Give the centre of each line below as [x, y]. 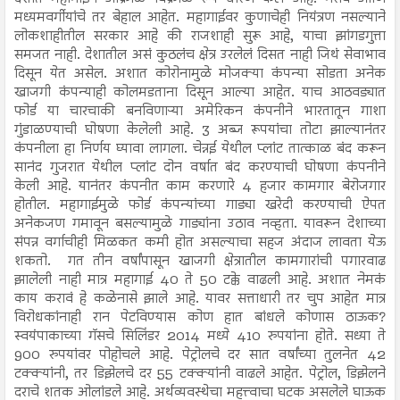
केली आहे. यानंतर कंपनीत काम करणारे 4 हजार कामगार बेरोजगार [200, 187]
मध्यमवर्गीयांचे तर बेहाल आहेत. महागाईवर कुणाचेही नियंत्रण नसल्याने [200, 18]
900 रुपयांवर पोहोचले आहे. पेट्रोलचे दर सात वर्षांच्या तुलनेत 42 [200, 355]
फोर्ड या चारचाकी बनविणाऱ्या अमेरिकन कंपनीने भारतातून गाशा [200, 112]
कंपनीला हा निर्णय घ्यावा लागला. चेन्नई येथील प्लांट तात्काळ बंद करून [200, 149]
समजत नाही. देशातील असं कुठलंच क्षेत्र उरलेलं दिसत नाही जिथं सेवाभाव [200, 55]
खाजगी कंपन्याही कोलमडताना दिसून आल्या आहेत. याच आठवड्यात [200, 93]
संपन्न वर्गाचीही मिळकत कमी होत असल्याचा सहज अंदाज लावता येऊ [200, 243]
